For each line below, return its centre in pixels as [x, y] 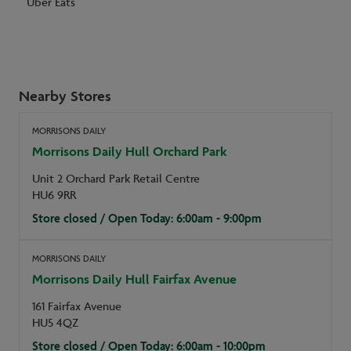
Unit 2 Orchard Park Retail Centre [116, 179]
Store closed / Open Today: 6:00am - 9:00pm [147, 218]
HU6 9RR [54, 195]
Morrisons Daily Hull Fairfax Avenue [134, 279]
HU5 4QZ [56, 323]
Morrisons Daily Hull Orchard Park [130, 151]
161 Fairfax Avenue [77, 307]
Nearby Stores [65, 96]
